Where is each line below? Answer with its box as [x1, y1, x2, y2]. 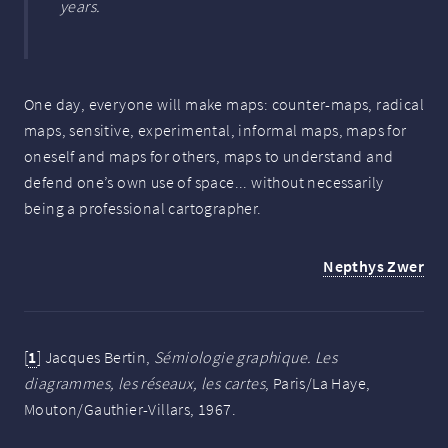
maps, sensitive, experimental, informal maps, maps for [24, 120, 407, 141]
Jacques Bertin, [44, 347, 155, 368]
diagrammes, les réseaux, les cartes [24, 373, 265, 394]
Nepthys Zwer [323, 256, 424, 277]
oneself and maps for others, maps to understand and [24, 146, 394, 167]
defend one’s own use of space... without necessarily [24, 172, 384, 193]
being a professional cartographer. [24, 198, 262, 219]
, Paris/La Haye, [265, 373, 371, 394]
